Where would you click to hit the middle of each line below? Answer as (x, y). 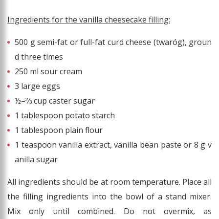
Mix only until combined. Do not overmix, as (109, 211)
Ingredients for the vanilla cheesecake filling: (89, 20)
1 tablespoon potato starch (65, 116)
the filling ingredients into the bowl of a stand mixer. (109, 197)
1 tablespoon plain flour (59, 130)
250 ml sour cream (48, 72)
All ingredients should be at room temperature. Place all (109, 182)
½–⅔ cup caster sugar (55, 101)
